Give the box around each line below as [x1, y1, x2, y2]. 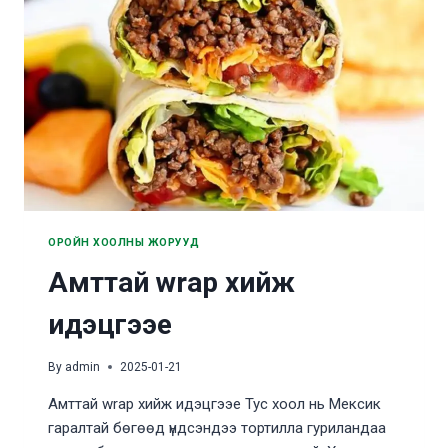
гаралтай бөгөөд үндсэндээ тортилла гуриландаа [48, 418, 386, 437]
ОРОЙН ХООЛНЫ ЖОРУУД [48, 236, 200, 250]
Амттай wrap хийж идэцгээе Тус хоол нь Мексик [48, 394, 381, 413]
